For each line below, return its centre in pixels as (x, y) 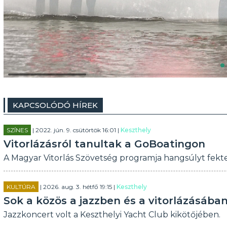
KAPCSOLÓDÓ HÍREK (55, 105)
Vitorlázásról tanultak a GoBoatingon (104, 144)
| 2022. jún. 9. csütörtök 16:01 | (75, 130)
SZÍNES (17, 130)
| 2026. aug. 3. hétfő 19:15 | (77, 187)
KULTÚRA (21, 187)
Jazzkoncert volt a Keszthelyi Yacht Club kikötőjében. (112, 215)
